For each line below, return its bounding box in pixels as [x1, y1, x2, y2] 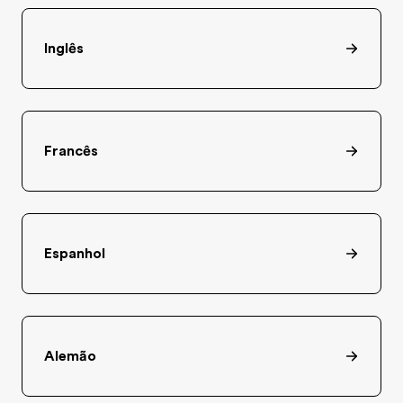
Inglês [44, 40, 84, 57]
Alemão [44, 348, 96, 364]
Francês [44, 143, 98, 159]
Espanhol [44, 246, 105, 262]
